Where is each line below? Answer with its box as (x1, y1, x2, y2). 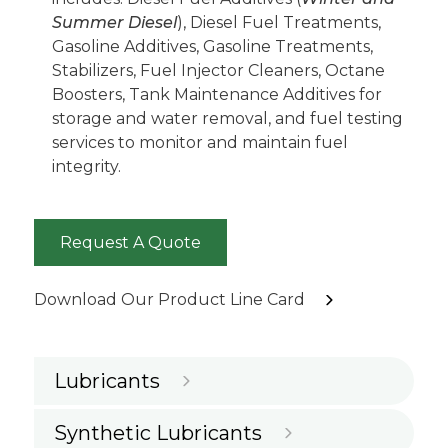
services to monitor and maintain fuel (52, 133, 348, 153)
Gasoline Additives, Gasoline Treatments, (52, 37, 373, 57)
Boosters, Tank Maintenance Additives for (52, 85, 382, 105)
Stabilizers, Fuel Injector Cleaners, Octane (52, 61, 385, 81)
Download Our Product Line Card (34, 290, 305, 310)
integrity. (52, 157, 125, 177)
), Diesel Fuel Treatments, (177, 13, 381, 33)
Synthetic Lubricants (54, 421, 262, 446)
